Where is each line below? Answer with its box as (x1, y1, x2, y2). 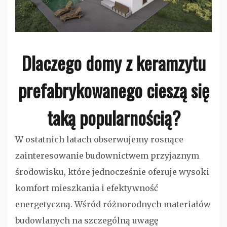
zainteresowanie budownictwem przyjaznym (15, 150, 199, 161)
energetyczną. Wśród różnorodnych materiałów (15, 199, 211, 209)
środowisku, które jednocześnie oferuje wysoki (15, 166, 209, 177)
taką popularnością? (47, 103, 180, 131)
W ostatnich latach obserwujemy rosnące (15, 134, 183, 144)
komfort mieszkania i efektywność (15, 182, 158, 193)
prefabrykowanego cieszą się (18, 76, 209, 103)
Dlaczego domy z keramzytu (21, 49, 206, 76)
